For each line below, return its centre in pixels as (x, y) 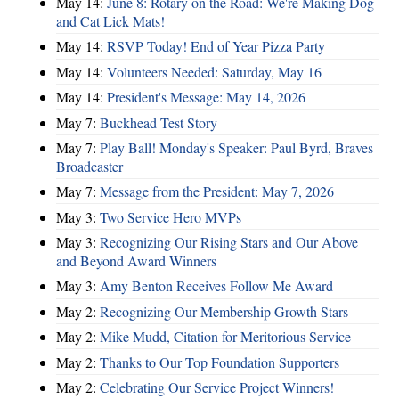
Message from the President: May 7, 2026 (217, 191)
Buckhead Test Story (159, 122)
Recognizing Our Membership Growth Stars (224, 311)
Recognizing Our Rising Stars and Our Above (229, 242)
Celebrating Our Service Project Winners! (217, 387)
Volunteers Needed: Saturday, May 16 (214, 71)
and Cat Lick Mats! (110, 21)
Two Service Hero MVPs (171, 216)
